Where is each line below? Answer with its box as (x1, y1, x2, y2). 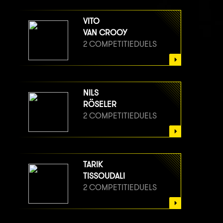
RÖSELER (83, 99, 116, 109)
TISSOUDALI (83, 171, 125, 181)
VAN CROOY (83, 27, 127, 37)
